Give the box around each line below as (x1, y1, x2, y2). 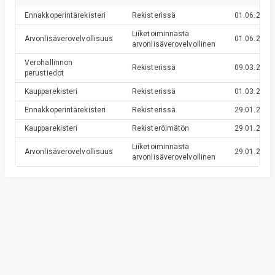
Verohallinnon (25, 58, 73, 68)
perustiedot (25, 69, 64, 78)
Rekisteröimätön (132, 124, 190, 133)
